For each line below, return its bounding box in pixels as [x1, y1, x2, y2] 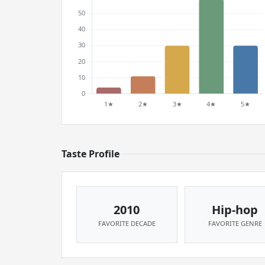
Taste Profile [62, 147, 119, 160]
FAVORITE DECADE [98, 219, 156, 228]
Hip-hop [212, 202, 258, 218]
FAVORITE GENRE [208, 219, 262, 228]
